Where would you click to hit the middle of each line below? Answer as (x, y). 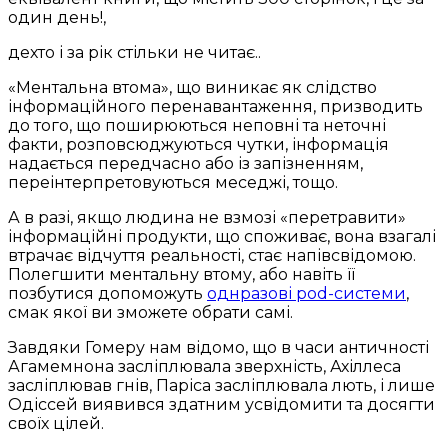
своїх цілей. (56, 424)
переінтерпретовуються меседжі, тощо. (173, 183)
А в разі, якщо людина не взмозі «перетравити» (207, 218)
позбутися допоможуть (107, 294)
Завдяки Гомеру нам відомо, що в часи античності (218, 348)
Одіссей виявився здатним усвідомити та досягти (221, 405)
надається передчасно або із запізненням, (185, 164)
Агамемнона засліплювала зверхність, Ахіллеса (204, 367)
